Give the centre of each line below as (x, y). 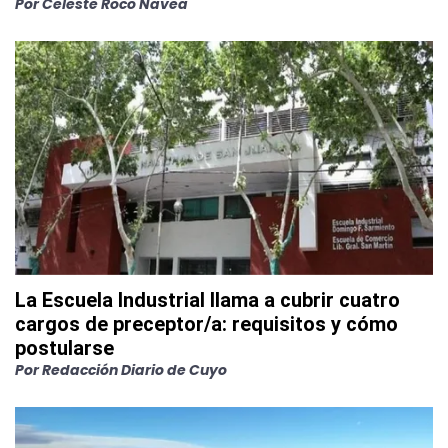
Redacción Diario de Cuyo (134, 370)
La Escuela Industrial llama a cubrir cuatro (207, 300)
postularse (64, 348)
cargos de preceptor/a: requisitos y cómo (206, 324)
